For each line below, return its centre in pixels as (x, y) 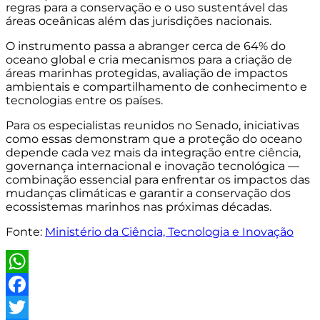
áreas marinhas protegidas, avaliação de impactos (147, 73)
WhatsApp (36, 284)
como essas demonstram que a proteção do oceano (154, 139)
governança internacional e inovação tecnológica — (152, 166)
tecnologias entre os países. (84, 100)
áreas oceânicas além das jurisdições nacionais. (140, 21)
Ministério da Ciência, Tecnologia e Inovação (169, 231)
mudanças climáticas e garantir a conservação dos (148, 193)
